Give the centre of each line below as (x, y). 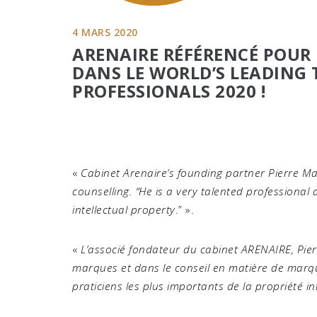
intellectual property (124, 209)
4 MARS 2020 (105, 32)
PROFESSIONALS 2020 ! (169, 91)
